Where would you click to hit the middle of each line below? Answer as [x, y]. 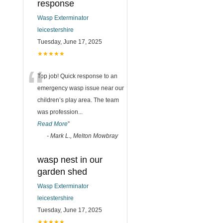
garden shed [62, 172]
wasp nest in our [70, 160]
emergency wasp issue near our [81, 88]
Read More [53, 124]
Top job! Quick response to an [77, 76]
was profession [58, 112]
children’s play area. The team [78, 100]
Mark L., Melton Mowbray [84, 136]
